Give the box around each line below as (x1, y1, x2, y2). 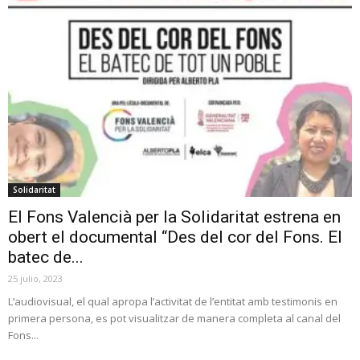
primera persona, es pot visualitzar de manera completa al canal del (8, 311, 341, 326)
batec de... (8, 247, 84, 268)
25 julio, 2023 (8, 272, 63, 285)
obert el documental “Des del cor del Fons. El (8, 227, 342, 247)
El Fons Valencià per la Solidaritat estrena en (8, 207, 341, 227)
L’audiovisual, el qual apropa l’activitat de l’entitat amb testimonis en (8, 294, 337, 309)
